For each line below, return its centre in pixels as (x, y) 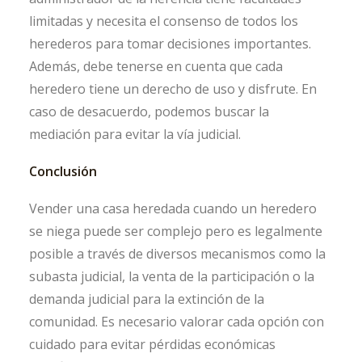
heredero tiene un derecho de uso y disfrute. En (173, 89)
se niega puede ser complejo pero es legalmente (176, 232)
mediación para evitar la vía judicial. (135, 135)
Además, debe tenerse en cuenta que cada (156, 67)
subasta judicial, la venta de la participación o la (172, 277)
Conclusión (63, 172)
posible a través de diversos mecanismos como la (177, 254)
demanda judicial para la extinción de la (147, 299)
